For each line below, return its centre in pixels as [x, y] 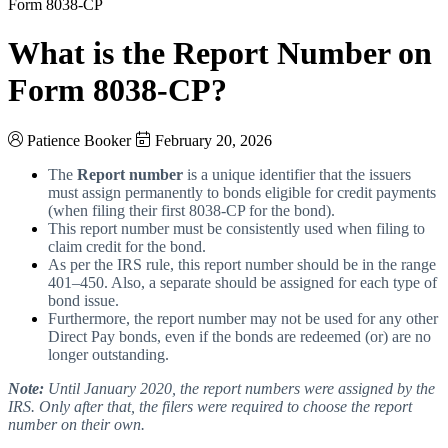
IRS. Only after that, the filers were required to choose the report [210, 406]
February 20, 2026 [213, 140]
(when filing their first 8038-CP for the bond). [191, 210]
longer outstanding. [108, 354]
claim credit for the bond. [127, 246]
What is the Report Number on [220, 53]
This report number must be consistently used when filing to [236, 228]
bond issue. [83, 300]
